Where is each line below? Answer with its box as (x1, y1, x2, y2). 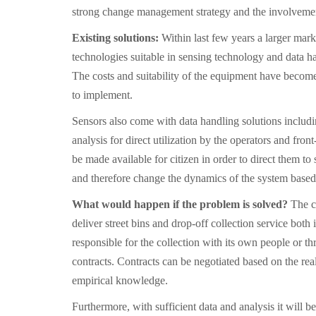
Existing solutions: (72, 32, 162, 44)
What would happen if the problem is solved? (72, 198, 291, 210)
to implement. (72, 89, 133, 101)
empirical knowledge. (72, 274, 168, 286)
